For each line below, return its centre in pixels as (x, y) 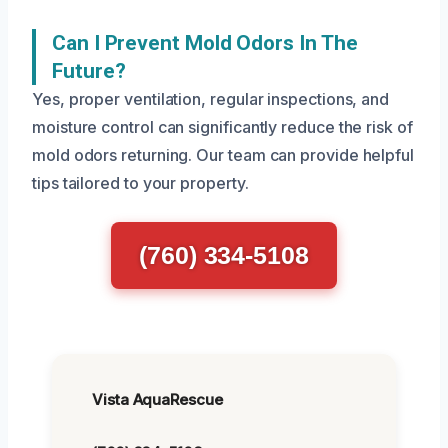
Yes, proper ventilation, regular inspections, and (211, 99)
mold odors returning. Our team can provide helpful (223, 155)
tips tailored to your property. (140, 183)
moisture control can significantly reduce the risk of (222, 127)
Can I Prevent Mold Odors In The (205, 43)
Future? (89, 71)
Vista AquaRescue (157, 399)
